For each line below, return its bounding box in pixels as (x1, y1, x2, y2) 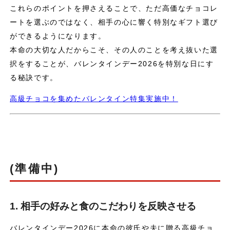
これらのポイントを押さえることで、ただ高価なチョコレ (10, 4, 218, 12)
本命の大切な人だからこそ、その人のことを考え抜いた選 (10, 45, 218, 54)
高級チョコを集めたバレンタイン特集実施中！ (10, 94, 178, 103)
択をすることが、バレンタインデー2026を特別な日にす (10, 59, 214, 68)
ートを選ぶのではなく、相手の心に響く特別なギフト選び (10, 17, 218, 26)
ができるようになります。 (10, 31, 106, 40)
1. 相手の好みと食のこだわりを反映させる (10, 200, 197, 212)
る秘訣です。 (10, 73, 58, 82)
